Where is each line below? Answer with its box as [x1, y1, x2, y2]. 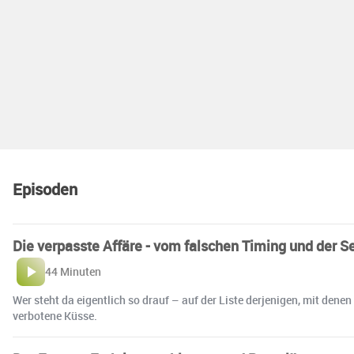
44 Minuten [45, 264, 101, 280]
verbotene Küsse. [13, 308, 97, 324]
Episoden [13, 179, 77, 201]
